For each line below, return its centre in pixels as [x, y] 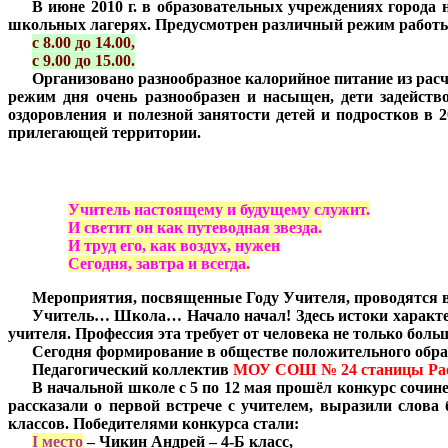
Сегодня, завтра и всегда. [159, 264]
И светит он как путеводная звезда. [195, 228]
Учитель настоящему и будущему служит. [219, 210]
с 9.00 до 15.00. [83, 60]
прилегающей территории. [104, 132]
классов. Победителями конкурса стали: [153, 424]
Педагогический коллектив [132, 370]
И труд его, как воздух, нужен [174, 246]
